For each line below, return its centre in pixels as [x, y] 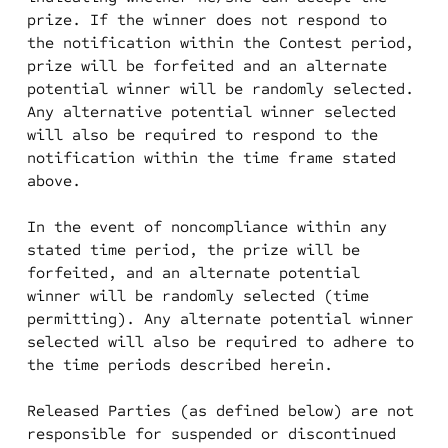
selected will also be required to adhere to [220, 341]
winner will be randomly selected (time [197, 295]
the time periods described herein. [179, 364]
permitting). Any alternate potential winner [220, 318]
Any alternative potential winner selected [211, 111]
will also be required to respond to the [202, 134]
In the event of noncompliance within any [206, 226]
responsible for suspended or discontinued [211, 433]
